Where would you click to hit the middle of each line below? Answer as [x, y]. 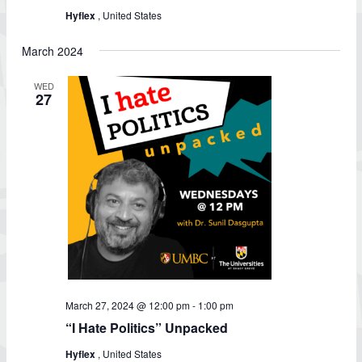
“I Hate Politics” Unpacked [147, 328]
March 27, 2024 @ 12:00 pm [128, 305]
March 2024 [53, 51]
